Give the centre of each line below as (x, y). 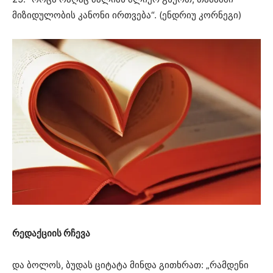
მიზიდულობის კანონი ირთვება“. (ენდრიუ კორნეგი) (127, 15)
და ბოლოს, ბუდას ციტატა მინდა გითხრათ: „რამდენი (130, 265)
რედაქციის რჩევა (51, 233)
